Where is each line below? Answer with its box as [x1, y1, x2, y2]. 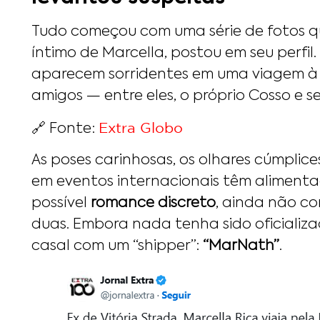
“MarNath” [203, 239, 279, 254]
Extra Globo [99, 119, 183, 136]
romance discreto [91, 196, 216, 211]
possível [31, 196, 91, 211]
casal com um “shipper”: [31, 239, 203, 254]
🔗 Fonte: [31, 121, 99, 136]
